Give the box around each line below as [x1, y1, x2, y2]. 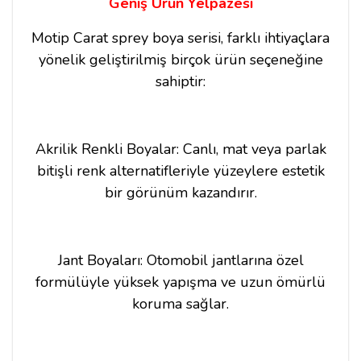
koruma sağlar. [132, 293, 229, 313]
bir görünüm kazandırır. [104, 182, 257, 202]
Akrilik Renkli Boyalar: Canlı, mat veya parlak [35, 139, 326, 159]
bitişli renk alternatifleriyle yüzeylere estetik [36, 160, 325, 180]
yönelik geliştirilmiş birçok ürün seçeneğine [38, 49, 323, 69]
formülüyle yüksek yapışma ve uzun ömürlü [35, 272, 326, 292]
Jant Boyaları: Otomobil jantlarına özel [57, 250, 304, 270]
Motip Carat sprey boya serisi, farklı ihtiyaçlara [31, 27, 330, 48]
